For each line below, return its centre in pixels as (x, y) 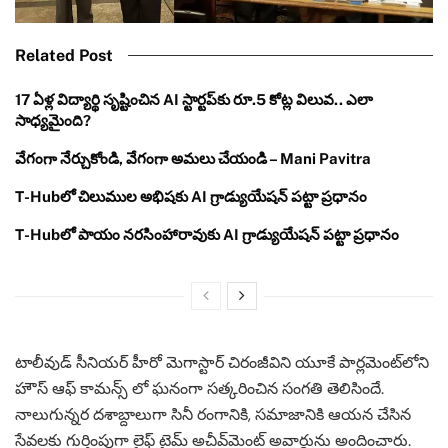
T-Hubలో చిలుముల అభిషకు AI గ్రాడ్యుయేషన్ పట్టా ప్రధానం (191, 197)
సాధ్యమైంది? (53, 121)
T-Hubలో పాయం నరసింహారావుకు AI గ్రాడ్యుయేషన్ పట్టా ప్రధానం (207, 235)
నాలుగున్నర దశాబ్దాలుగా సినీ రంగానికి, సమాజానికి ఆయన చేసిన (213, 415)
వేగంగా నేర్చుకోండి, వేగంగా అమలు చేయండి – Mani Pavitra (193, 159)
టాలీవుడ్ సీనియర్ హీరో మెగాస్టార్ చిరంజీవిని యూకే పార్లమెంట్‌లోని (222, 363)
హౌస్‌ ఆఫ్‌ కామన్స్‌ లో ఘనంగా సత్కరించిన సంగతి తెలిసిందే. (199, 389)
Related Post (64, 56)
